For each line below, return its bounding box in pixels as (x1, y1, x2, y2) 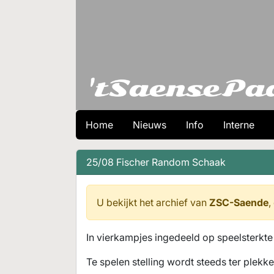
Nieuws (133, 119, 166, 131)
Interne (223, 119, 254, 131)
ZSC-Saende (209, 196, 268, 209)
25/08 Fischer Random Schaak (86, 156, 226, 168)
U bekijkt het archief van (97, 196, 209, 209)
